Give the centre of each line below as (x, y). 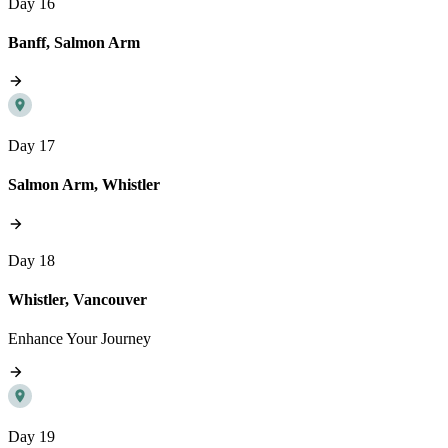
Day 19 (31, 437)
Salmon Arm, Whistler (84, 185)
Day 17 (31, 146)
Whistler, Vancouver (77, 299)
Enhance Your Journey (79, 339)
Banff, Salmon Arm (74, 42)
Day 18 (31, 260)
